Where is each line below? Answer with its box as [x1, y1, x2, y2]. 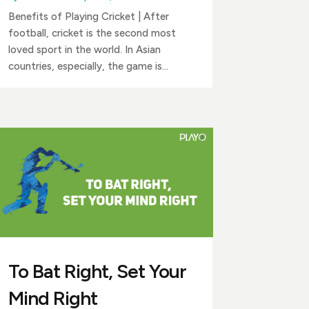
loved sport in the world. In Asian [8, 43, 161, 57]
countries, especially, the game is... [8, 60, 168, 73]
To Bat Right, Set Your [8, 259, 186, 283]
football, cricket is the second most [8, 27, 176, 40]
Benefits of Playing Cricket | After [8, 10, 169, 23]
